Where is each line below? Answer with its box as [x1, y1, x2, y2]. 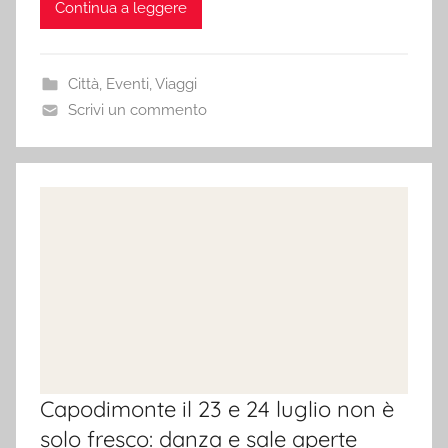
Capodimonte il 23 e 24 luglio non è [40, 394, 394, 423]
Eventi [105, 74, 149, 93]
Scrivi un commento [67, 100, 207, 119]
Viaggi [154, 74, 197, 93]
